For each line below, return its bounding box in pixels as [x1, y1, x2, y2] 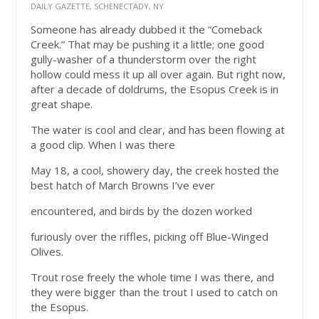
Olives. [31, 244, 64, 259]
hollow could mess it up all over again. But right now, [31, 67, 286, 82]
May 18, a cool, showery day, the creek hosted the [31, 163, 280, 178]
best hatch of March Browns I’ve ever [31, 178, 216, 193]
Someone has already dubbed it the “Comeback [31, 22, 263, 37]
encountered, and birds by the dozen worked [31, 204, 253, 219]
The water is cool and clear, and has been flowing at [31, 122, 286, 137]
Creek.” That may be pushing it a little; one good [31, 37, 265, 52]
